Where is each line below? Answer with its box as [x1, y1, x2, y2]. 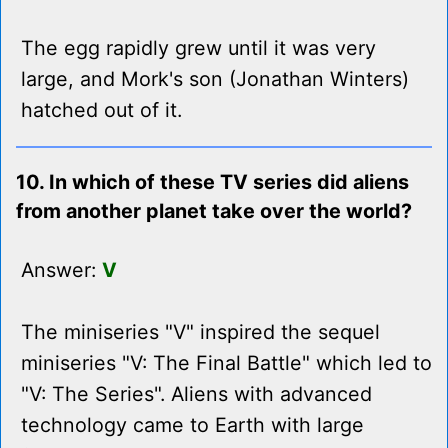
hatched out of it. [21, 98, 182, 123]
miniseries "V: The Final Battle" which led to [21, 351, 432, 376]
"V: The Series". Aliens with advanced [21, 382, 372, 407]
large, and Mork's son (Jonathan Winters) [21, 67, 409, 92]
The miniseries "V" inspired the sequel [21, 320, 380, 345]
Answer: [21, 258, 102, 283]
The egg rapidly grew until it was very [21, 36, 376, 61]
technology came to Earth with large [21, 413, 364, 438]
